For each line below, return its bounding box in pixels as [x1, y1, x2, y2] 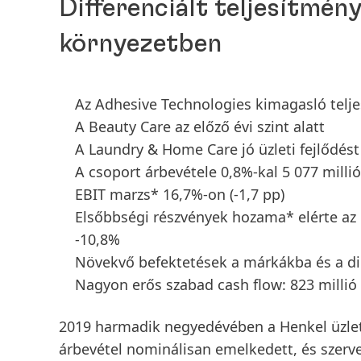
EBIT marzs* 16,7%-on [75, 185, 230, 204]
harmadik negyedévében [95, 317, 263, 336]
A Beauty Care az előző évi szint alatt [75, 117, 325, 136]
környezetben [59, 31, 222, 56]
